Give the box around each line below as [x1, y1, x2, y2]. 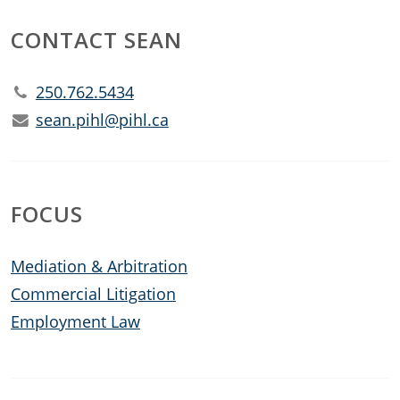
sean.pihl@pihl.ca [35, 109, 169, 130]
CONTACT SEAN [11, 25, 182, 54]
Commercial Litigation [11, 283, 176, 304]
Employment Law [11, 311, 140, 332]
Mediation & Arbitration [11, 255, 187, 277]
